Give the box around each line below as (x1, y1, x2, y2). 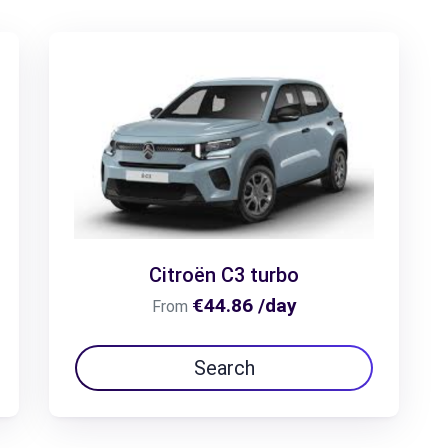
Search (193, 355, 255, 380)
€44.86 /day (191, 293, 297, 317)
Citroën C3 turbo (149, 262, 299, 287)
